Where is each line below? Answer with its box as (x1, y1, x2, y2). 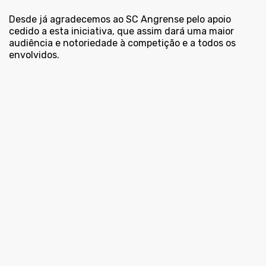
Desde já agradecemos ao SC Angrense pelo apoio (9, 14, 231, 26)
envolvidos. (9, 49, 59, 61)
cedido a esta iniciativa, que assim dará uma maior (9, 26, 234, 37)
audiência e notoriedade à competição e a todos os (9, 37, 236, 49)
